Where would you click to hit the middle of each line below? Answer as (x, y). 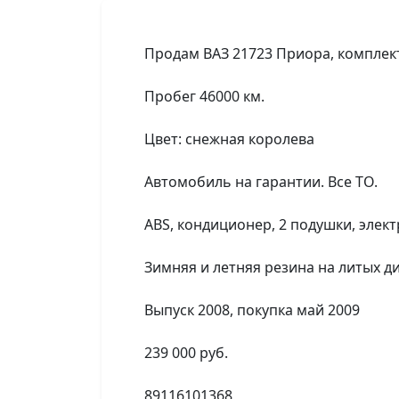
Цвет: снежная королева (229, 139)
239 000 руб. (186, 353)
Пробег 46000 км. (204, 96)
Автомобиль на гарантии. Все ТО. (261, 182)
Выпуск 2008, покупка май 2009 (252, 310)
